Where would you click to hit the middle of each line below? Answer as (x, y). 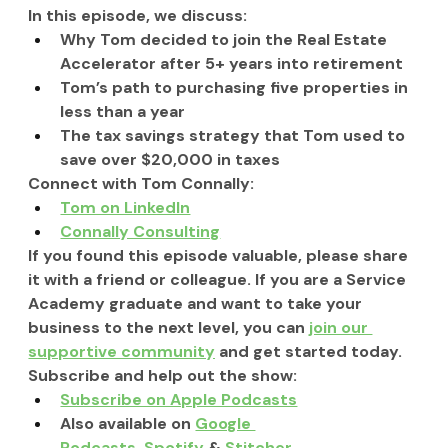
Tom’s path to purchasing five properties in (236, 88)
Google (225, 424)
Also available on (128, 424)
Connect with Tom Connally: (141, 184)
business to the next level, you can (169, 328)
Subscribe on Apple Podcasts (179, 400)
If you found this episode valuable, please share (220, 256)
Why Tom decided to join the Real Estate (226, 40)
